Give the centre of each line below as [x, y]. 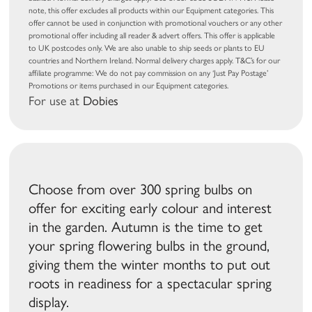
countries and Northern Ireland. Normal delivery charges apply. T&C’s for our [155, 61]
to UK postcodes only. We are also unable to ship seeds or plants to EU [147, 48]
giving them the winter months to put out [150, 265]
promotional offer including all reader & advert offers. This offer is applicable [152, 36]
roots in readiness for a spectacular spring [150, 283]
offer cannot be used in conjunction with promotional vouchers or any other [156, 23]
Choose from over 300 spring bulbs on [141, 189]
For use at [56, 101]
